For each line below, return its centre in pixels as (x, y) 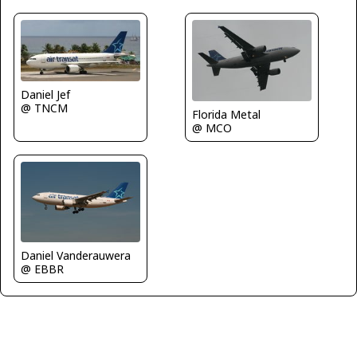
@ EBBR (42, 269)
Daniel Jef (45, 95)
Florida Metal (226, 115)
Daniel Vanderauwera (76, 255)
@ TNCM (44, 108)
